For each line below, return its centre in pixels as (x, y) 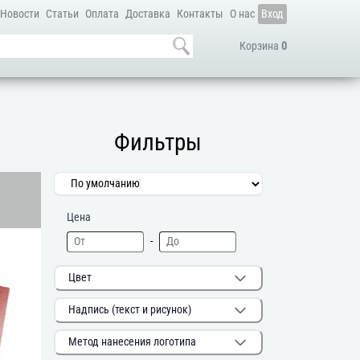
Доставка (147, 14)
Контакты (200, 14)
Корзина (260, 46)
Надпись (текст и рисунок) (130, 309)
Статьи (62, 14)
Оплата (102, 14)
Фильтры (158, 143)
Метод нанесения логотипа (133, 342)
